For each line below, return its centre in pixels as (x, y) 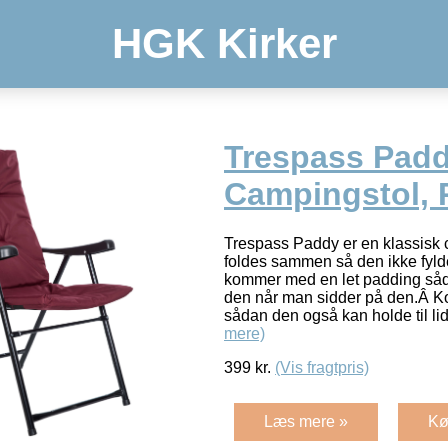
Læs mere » (306, 421)
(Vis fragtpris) (322, 367)
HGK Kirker (224, 43)
